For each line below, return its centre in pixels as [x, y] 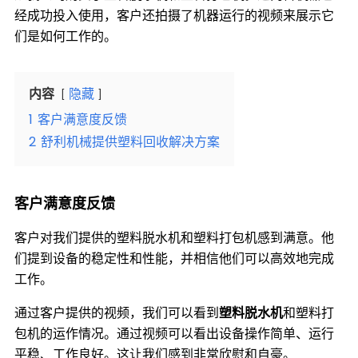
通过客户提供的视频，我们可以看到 [117, 313]
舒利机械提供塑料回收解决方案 [130, 142]
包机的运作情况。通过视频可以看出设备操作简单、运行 [174, 334]
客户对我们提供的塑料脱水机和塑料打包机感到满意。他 [174, 238]
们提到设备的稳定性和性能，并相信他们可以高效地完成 [174, 259]
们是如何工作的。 [66, 36]
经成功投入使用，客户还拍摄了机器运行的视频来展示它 [174, 16]
